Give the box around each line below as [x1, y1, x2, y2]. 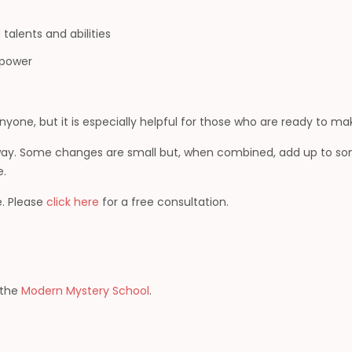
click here [46, 194, 100, 210]
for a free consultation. [99, 194, 229, 210]
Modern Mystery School [21, 283, 150, 299]
